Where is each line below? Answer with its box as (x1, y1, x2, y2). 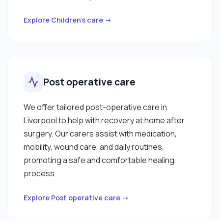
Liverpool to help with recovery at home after (24, 114, 185, 126)
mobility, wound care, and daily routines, (24, 141, 164, 152)
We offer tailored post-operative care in (24, 101, 167, 112)
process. (24, 167, 56, 179)
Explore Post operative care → (24, 192, 129, 202)
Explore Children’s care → (24, 15, 112, 25)
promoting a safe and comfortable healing (24, 154, 174, 165)
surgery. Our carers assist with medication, (24, 128, 177, 139)
